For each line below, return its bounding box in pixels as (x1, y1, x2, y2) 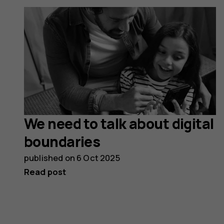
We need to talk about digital (24, 114, 214, 134)
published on (24, 152, 77, 164)
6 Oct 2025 (76, 152, 120, 164)
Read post (24, 166, 66, 178)
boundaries (24, 132, 100, 152)
